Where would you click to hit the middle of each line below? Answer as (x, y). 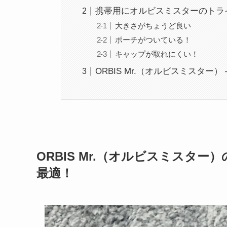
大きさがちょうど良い (153, 26)
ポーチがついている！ (153, 40)
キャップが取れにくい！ (157, 54)
